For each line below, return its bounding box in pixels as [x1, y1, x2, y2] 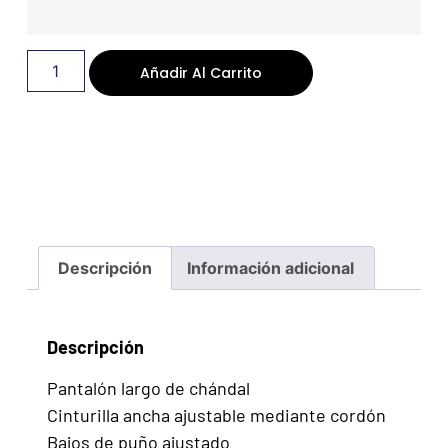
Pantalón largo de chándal [46, 377, 250, 400]
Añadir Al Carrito [139, 62, 262, 83]
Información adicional [187, 257, 355, 278]
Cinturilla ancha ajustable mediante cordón [46, 404, 386, 427]
